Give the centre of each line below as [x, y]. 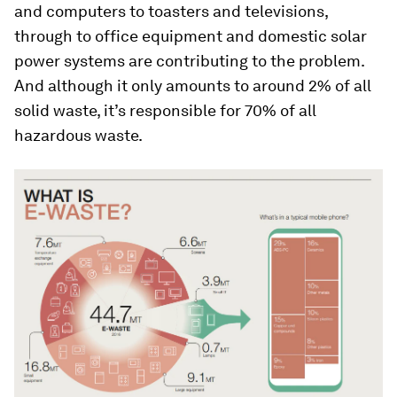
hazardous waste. [78, 135]
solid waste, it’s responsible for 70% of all [165, 110]
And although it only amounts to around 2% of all [193, 85]
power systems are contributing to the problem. [189, 60]
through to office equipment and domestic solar [191, 35]
